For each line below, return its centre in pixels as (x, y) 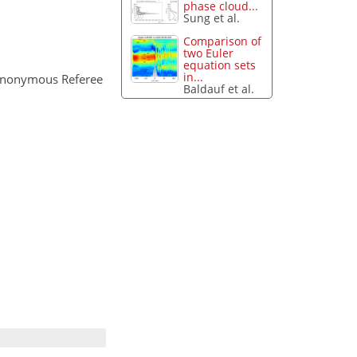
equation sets (220, 65)
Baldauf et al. (219, 88)
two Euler (209, 53)
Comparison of (223, 41)
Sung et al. (212, 18)
